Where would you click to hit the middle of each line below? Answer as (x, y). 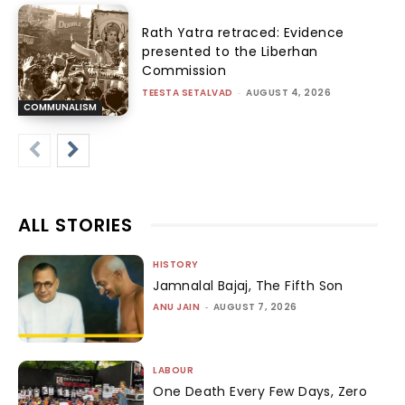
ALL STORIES (75, 225)
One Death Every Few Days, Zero (260, 392)
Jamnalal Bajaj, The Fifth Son (248, 285)
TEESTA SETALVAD (188, 93)
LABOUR (174, 371)
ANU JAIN (177, 306)
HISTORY (176, 264)
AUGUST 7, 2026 (255, 306)
